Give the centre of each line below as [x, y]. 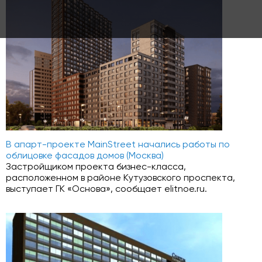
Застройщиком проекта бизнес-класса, [96, 167]
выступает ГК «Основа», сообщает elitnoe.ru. [106, 189]
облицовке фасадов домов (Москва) [85, 156]
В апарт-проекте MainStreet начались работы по [118, 145]
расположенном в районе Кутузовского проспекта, [120, 178]
